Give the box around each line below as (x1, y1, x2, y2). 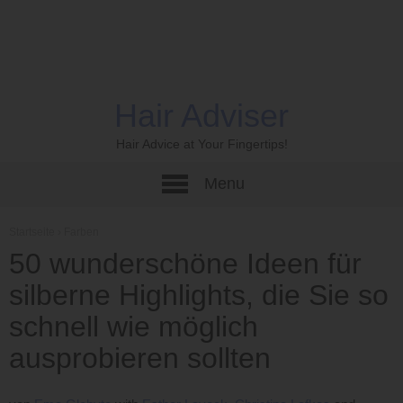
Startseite (9, 226, 55, 238)
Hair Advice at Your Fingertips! (115, 137, 288, 152)
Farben (64, 226, 99, 238)
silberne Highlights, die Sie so (9, 279, 389, 311)
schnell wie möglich (9, 310, 258, 343)
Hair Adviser (114, 97, 289, 134)
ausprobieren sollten (9, 342, 271, 374)
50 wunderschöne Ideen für (9, 247, 362, 280)
